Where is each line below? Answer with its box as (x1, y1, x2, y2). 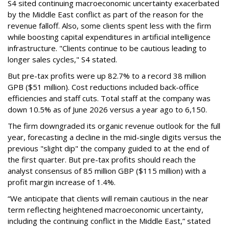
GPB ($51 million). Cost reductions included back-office (8, 82, 199, 92)
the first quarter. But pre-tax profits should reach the (8, 154, 196, 165)
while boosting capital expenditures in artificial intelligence (8, 32, 211, 42)
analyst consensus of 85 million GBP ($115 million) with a (8, 166, 206, 176)
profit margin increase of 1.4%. (8, 177, 120, 187)
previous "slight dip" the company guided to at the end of (8, 143, 209, 153)
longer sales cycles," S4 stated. (8, 54, 119, 64)
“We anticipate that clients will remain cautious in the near (8, 193, 209, 203)
